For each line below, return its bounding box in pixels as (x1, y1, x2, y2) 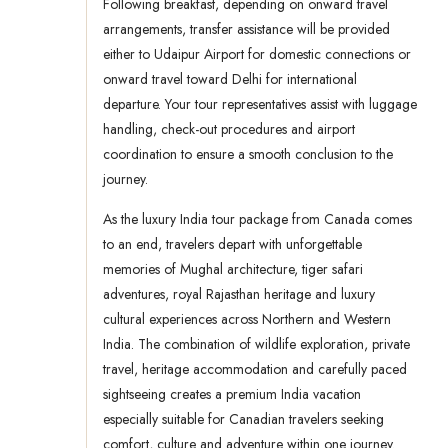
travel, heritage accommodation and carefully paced (103, 359, 407, 380)
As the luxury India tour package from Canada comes (103, 209, 412, 230)
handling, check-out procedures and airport (103, 119, 355, 140)
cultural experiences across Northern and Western (103, 309, 391, 330)
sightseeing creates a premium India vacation (103, 384, 361, 405)
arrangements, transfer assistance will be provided (103, 19, 390, 40)
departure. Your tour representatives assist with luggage (103, 94, 417, 115)
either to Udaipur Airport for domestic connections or (103, 44, 411, 65)
